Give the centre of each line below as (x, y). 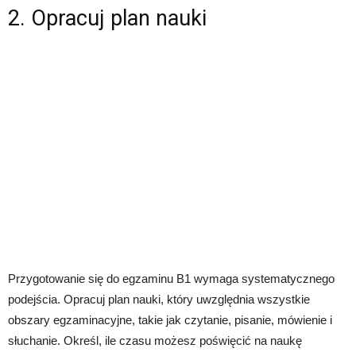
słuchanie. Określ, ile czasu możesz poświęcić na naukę (155, 341)
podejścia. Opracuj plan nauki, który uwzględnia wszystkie (159, 299)
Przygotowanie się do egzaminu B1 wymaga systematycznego (171, 279)
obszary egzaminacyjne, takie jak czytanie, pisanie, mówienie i (170, 320)
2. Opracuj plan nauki (107, 18)
